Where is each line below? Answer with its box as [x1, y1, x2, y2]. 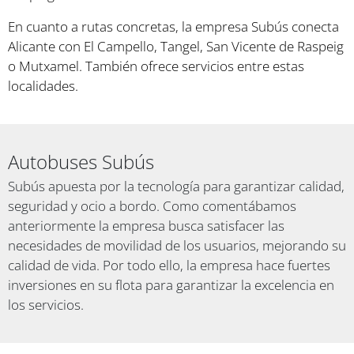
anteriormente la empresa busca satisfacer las [8, 217, 284, 235]
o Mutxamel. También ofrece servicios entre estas [8, 57, 304, 76]
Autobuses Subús [8, 149, 154, 175]
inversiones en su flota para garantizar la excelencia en [8, 276, 334, 295]
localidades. [8, 77, 78, 96]
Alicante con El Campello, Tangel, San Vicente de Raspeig [8, 37, 344, 56]
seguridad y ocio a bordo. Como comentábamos [8, 197, 296, 216]
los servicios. [8, 296, 84, 314]
